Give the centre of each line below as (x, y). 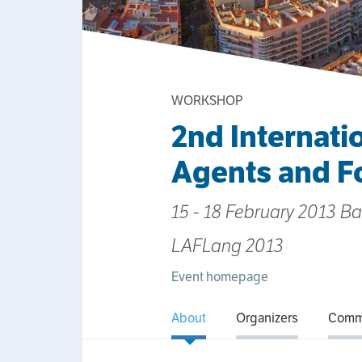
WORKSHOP (207, 101)
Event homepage (220, 277)
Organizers (267, 318)
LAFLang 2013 (227, 246)
